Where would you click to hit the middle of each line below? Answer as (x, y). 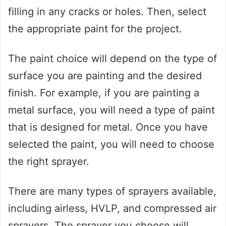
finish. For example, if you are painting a (104, 93)
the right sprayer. (49, 161)
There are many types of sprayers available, (112, 191)
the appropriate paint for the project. (95, 29)
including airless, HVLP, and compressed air (112, 208)
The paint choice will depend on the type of (112, 58)
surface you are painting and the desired (105, 75)
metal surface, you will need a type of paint (111, 110)
